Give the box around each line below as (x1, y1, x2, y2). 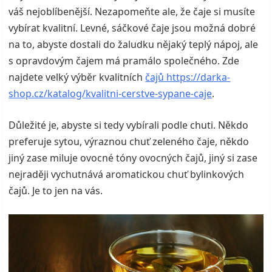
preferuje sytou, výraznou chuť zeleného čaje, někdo (8, 134, 250, 148)
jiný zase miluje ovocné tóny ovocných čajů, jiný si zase (8, 151, 258, 165)
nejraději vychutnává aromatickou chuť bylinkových (8, 167, 245, 181)
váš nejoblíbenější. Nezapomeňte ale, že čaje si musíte (8, 4, 256, 18)
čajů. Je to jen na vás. (8, 183, 103, 197)
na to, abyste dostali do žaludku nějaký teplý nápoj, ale (8, 37, 259, 51)
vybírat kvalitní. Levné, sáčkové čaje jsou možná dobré (8, 21, 256, 35)
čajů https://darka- (145, 70, 231, 84)
